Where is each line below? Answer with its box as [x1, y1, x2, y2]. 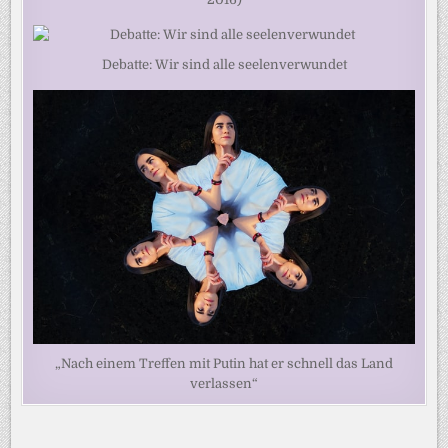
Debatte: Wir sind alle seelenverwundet [101, 56, 347, 72]
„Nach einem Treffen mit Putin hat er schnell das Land [55, 356, 393, 372]
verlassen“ [190, 376, 258, 392]
